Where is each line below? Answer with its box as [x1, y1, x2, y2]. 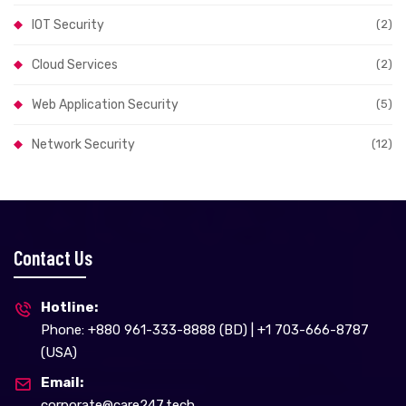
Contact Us [14, 245, 92, 269]
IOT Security [32, 16, 104, 33]
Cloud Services [32, 56, 118, 72]
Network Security [32, 136, 135, 152]
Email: [41, 373, 83, 391]
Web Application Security [32, 96, 179, 112]
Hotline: [41, 298, 98, 315]
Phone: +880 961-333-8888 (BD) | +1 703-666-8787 [41, 321, 369, 338]
